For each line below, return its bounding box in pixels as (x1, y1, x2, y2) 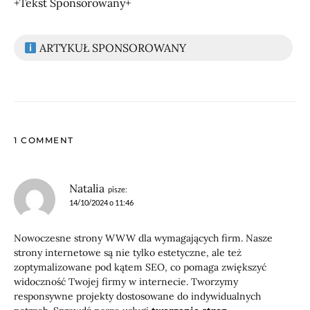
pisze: (108, 184, 127, 194)
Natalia (69, 181, 104, 195)
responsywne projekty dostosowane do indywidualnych (14, 289, 261, 302)
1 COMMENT (14, 134, 74, 145)
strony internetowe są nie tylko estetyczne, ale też (14, 246, 241, 259)
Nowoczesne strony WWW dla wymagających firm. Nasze (14, 231, 273, 244)
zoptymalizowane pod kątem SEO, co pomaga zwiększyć (14, 260, 266, 273)
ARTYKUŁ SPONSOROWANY (37, 40, 187, 55)
